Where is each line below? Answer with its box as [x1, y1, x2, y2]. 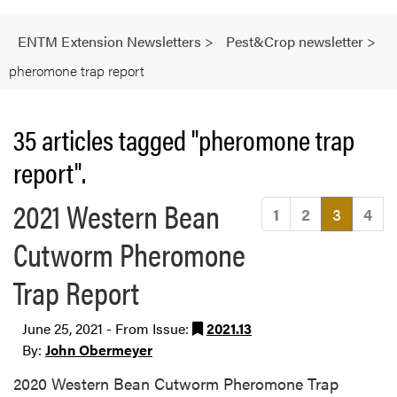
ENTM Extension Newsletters [18, 31, 201, 51]
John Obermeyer [45, 339, 152, 360]
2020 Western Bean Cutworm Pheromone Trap [13, 372, 339, 394]
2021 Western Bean [13, 191, 220, 238]
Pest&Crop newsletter [226, 31, 363, 51]
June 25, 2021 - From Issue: [22, 317, 192, 339]
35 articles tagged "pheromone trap [13, 118, 354, 159]
